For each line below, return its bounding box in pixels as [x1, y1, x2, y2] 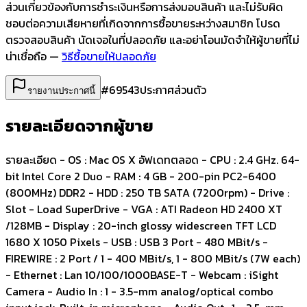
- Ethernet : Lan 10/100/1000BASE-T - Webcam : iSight [5, 266, 278, 283]
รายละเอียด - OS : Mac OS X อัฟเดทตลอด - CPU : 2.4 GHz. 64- [5, 151, 299, 168]
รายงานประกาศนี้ [27, 85, 95, 96]
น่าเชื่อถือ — [5, 47, 59, 64]
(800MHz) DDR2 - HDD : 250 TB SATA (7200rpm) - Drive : [5, 184, 289, 201]
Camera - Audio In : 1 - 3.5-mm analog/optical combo [5, 282, 273, 299]
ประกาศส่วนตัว [140, 81, 206, 98]
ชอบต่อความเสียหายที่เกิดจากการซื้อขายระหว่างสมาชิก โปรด [5, 14, 280, 32]
